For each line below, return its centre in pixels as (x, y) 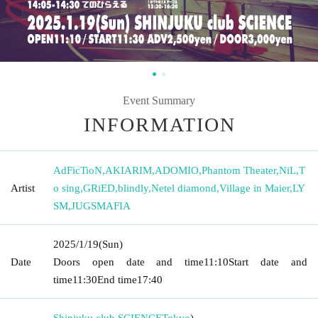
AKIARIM (128, 170)
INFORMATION (160, 124)
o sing (67, 188)
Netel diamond (184, 188)
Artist (23, 188)
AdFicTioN (78, 170)
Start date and (268, 262)
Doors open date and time (129, 262)
